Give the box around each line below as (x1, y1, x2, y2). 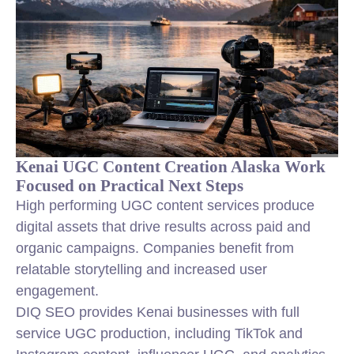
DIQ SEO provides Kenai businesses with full (16, 304, 299, 320)
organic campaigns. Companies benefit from (16, 240, 294, 256)
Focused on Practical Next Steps (16, 176, 243, 194)
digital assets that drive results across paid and (16, 219, 311, 235)
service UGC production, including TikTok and (16, 326, 303, 341)
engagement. (16, 283, 99, 299)
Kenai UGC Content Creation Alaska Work (16, 157, 326, 175)
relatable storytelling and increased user (16, 262, 267, 277)
